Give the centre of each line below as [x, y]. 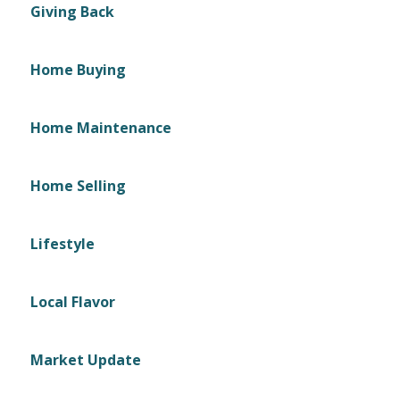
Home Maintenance [101, 127]
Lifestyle [62, 243]
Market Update [86, 359]
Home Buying [78, 69]
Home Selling [78, 185]
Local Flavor [73, 301]
